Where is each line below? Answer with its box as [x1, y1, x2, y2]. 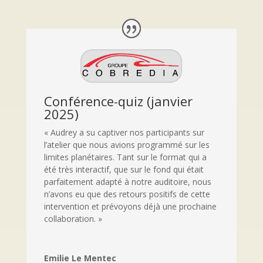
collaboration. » [43, 213, 102, 225]
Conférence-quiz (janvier [43, 92, 193, 110]
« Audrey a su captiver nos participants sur [43, 127, 204, 139]
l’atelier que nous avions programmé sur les [43, 139, 210, 151]
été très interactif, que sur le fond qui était [43, 164, 204, 176]
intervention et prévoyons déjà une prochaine [43, 201, 217, 213]
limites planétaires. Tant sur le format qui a [43, 151, 207, 163]
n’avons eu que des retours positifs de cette [43, 188, 210, 200]
